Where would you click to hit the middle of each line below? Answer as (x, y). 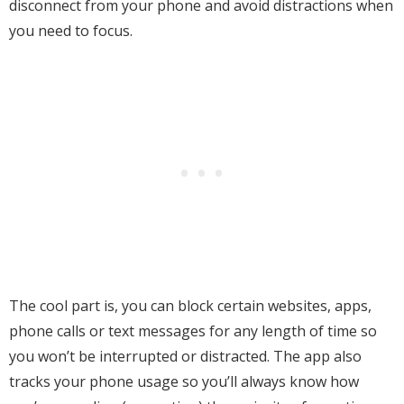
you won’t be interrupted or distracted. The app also (185, 357)
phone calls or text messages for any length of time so (193, 331)
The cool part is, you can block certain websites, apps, (190, 306)
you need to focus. (71, 31)
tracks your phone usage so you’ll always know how (184, 382)
